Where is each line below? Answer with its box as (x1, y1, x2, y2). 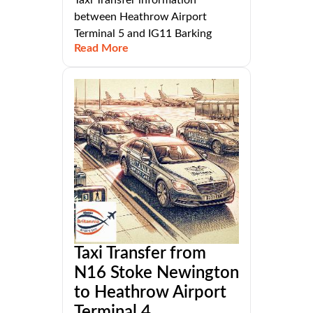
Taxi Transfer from (74, 245, 206, 263)
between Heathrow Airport (74, 11, 207, 23)
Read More (74, 43, 129, 54)
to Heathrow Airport (74, 284, 226, 302)
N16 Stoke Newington (74, 265, 239, 282)
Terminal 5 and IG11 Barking (74, 28, 212, 40)
